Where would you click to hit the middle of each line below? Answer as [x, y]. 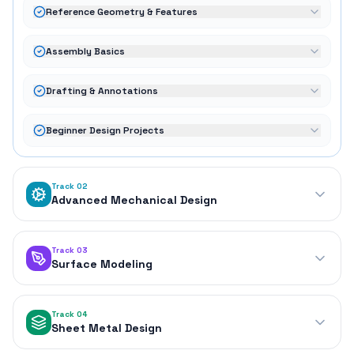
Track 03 [70, 250]
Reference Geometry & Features [122, 12]
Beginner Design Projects [105, 131]
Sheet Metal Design [107, 328]
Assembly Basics [85, 52]
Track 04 [69, 314]
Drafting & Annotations [102, 91]
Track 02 [70, 186]
